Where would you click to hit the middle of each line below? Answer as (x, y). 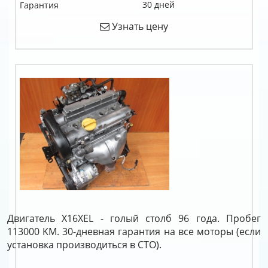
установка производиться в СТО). (84, 245)
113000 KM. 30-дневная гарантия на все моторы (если (134, 232)
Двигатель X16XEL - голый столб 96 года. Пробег (134, 218)
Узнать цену (139, 26)
